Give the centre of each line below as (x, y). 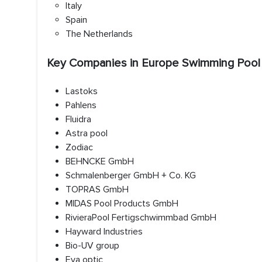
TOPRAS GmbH (97, 189)
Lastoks (82, 91)
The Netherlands (99, 34)
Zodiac (79, 147)
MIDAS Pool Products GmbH (122, 204)
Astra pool (87, 133)
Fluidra (78, 119)
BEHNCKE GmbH (100, 161)
